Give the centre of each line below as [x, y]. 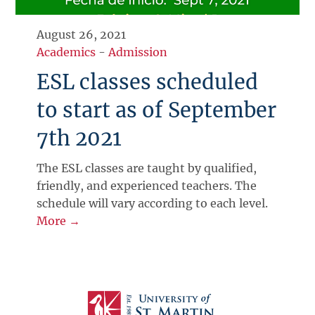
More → [59, 220]
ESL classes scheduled [148, 82]
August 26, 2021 [82, 34]
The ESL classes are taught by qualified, [147, 168]
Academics [66, 52]
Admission [138, 52]
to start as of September [157, 110]
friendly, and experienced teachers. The [147, 185]
